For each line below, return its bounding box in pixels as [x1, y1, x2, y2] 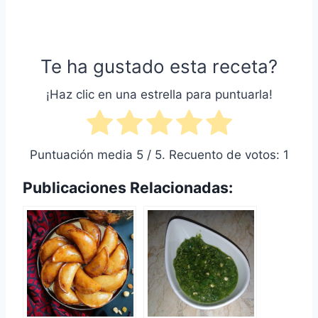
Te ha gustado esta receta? [40, 55, 278, 77]
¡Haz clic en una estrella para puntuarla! [45, 87, 273, 102]
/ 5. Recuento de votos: [143, 147, 283, 162]
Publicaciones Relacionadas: [23, 177, 233, 197]
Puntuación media [29, 147, 136, 162]
